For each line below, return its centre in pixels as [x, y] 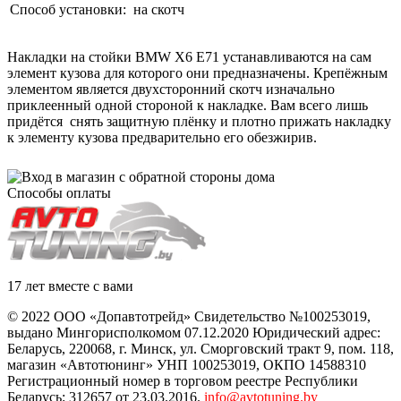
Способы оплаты [59, 192]
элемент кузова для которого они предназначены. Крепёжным [197, 73]
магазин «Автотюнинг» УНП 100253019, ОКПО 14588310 [187, 364]
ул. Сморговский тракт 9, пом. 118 [285, 348]
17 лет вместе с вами [70, 286]
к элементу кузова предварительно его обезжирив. [162, 137]
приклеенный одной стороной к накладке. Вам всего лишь [188, 105]
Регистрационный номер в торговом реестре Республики [183, 380]
